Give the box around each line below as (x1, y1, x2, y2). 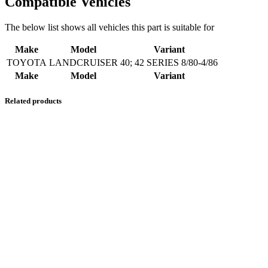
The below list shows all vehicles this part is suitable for (5, 22, 214, 33)
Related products (5, 96, 62, 106)
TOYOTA (7, 57, 47, 68)
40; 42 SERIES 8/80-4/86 (120, 57, 218, 68)
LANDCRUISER (49, 57, 118, 68)
